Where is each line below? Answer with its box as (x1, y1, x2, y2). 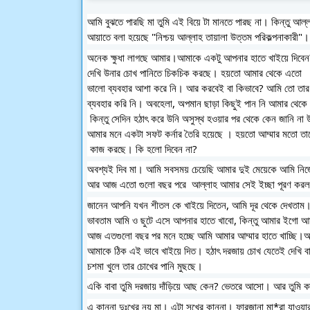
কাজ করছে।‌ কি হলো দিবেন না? (133, 141, 197, 156)
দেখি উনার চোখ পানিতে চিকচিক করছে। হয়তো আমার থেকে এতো (87, 65, 304, 80)
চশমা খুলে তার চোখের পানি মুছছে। (87, 258, 203, 273)
